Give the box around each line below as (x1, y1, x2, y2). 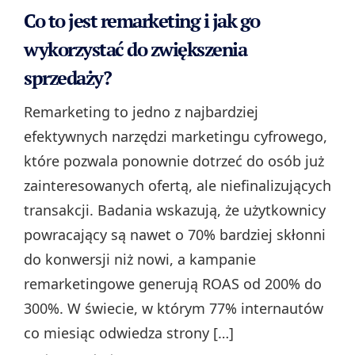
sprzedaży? (24, 65, 111, 91)
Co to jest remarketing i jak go (24, 8, 260, 34)
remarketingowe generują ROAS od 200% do (24, 274, 322, 294)
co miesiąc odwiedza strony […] (24, 323, 234, 343)
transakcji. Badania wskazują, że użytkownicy (24, 200, 326, 220)
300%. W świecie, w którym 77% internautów (24, 299, 323, 319)
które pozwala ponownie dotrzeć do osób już (24, 151, 324, 171)
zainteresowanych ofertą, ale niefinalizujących (24, 176, 331, 196)
